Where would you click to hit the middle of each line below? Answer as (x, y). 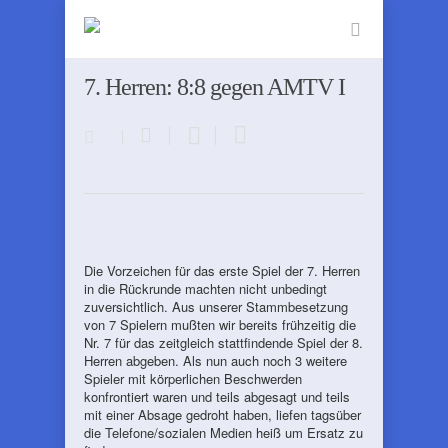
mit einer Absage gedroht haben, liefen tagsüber (222, 414)
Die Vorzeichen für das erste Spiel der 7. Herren (222, 270)
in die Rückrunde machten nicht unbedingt (205, 288)
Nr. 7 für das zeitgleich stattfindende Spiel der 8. (223, 342)
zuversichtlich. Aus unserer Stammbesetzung (216, 306)
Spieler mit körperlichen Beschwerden (193, 378)
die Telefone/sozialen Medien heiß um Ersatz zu (223, 432)
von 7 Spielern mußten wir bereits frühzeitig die (220, 324)
